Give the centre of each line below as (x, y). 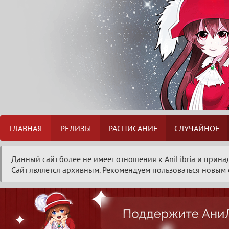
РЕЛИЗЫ (75, 128)
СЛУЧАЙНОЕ (197, 128)
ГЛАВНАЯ (26, 128)
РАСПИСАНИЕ (133, 128)
